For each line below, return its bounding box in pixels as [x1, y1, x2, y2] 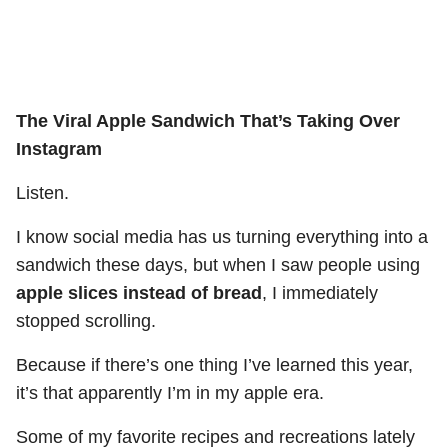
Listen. [16, 183, 69, 204]
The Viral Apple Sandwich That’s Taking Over [16, 111, 400, 132]
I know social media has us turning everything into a [16, 227, 428, 248]
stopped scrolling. [16, 311, 156, 332]
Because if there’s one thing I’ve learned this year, [16, 355, 413, 376]
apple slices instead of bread [16, 283, 262, 304]
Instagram [16, 139, 102, 160]
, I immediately [262, 283, 378, 304]
